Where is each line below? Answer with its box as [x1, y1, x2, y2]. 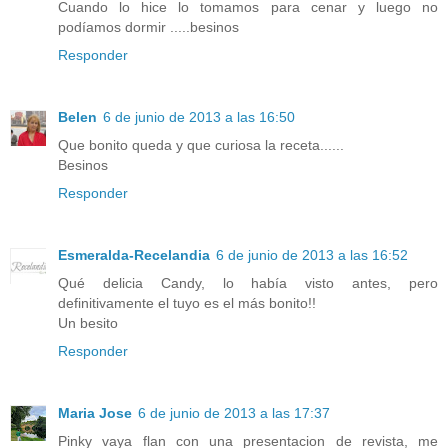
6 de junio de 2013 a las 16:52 [216, 246, 408, 263]
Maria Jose [58, 404, 132, 421]
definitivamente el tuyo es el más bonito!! [58, 294, 316, 311]
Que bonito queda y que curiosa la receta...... [58, 136, 344, 153]
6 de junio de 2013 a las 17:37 [138, 404, 330, 421]
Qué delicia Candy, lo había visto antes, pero [58, 274, 438, 291]
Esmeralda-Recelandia [58, 246, 210, 263]
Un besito [58, 314, 118, 331]
